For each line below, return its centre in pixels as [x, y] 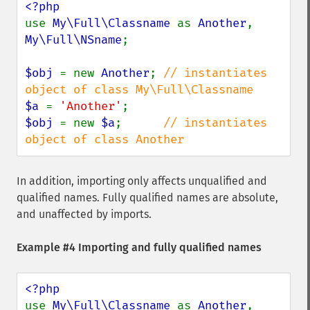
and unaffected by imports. [84, 214]
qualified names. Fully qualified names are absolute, [147, 198]
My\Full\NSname [73, 40]
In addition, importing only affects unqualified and [142, 181]
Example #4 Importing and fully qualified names [139, 247]
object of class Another [104, 139]
